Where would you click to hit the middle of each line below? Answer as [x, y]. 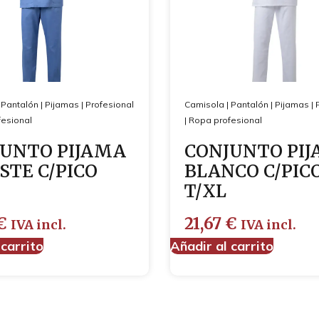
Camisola [204, 104]
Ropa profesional [225, 120]
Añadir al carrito [222, 246]
